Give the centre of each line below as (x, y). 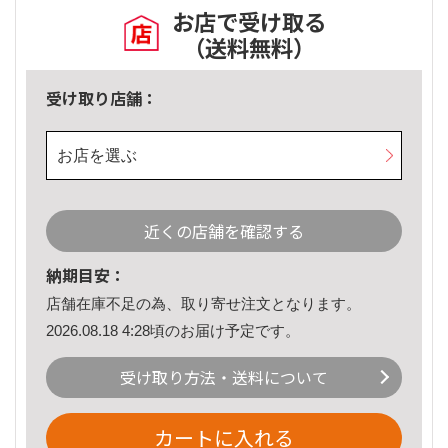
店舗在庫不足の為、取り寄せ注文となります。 (203, 304)
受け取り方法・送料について (224, 377)
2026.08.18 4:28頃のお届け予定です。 (173, 330)
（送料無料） (249, 47)
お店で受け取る (249, 21)
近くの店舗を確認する (224, 231)
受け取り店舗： (102, 98)
